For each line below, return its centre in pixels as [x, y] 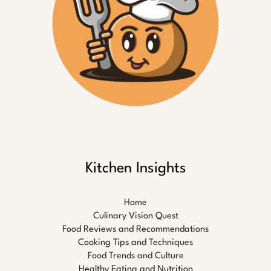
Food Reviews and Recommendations [135, 230]
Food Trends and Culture [135, 256]
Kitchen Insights [135, 169]
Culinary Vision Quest [135, 217]
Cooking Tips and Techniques [135, 243]
